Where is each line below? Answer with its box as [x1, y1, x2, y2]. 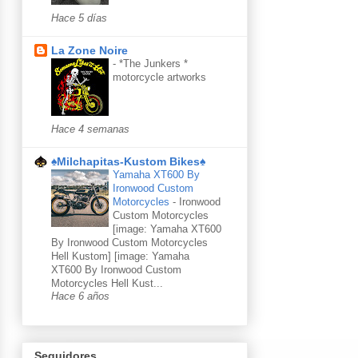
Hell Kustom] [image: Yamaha [51, 249, 189, 262]
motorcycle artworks [113, 70, 206, 83]
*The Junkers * [119, 57, 188, 70]
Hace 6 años [51, 290, 109, 302]
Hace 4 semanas [51, 123, 129, 135]
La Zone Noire [51, 43, 128, 57]
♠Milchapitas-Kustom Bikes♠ [51, 154, 205, 168]
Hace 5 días [51, 12, 107, 24]
